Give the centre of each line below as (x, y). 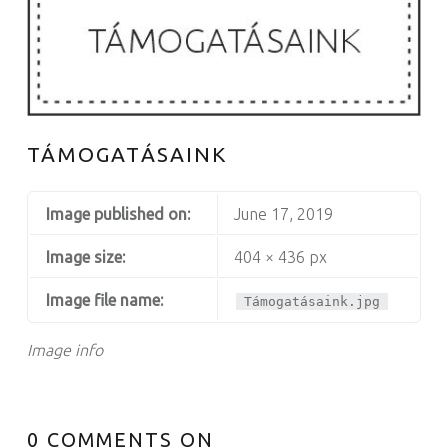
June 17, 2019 (283, 214)
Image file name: (104, 300)
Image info (64, 350)
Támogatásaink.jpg (312, 302)
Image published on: (117, 214)
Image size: (85, 257)
